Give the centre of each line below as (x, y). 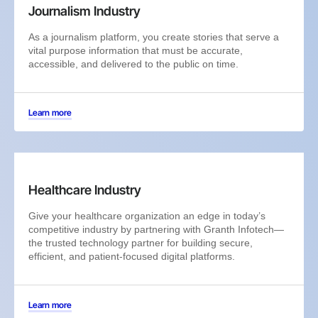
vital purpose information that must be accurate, (136, 50)
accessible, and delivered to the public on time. (133, 64)
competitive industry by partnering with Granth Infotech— (156, 229)
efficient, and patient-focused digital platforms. (132, 256)
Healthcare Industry (85, 190)
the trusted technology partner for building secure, (141, 242)
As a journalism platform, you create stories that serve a (154, 37)
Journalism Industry (84, 11)
